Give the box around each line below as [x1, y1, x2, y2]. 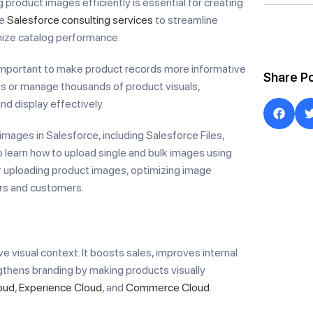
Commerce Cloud [126, 281, 210, 294]
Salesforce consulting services [7, 13, 153, 27]
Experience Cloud [19, 281, 102, 294]
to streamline [153, 13, 218, 27]
